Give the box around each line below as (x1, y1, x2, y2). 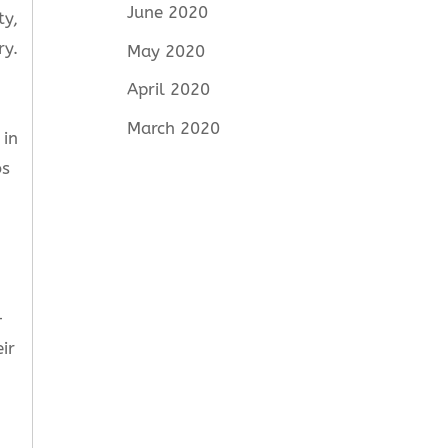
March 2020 (127, 117, 221, 138)
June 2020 (127, 2, 209, 23)
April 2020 (127, 79, 211, 100)
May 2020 (127, 40, 206, 61)
